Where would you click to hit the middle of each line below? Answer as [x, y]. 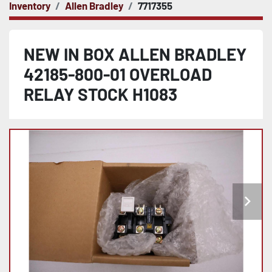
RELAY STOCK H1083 [100, 94]
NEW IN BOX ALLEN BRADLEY [135, 54]
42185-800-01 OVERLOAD [118, 74]
